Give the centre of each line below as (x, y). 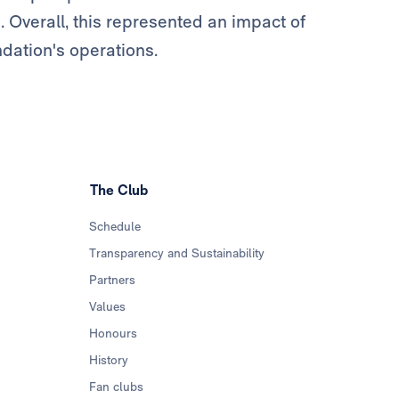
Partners (113, 280)
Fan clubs (117, 387)
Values (108, 307)
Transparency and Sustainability (177, 253)
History (109, 360)
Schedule (115, 227)
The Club (119, 191)
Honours (114, 334)
